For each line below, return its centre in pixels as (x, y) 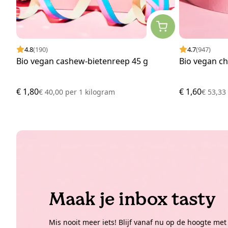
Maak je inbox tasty (132, 199)
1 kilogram (96, 92)
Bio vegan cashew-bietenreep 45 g (82, 61)
